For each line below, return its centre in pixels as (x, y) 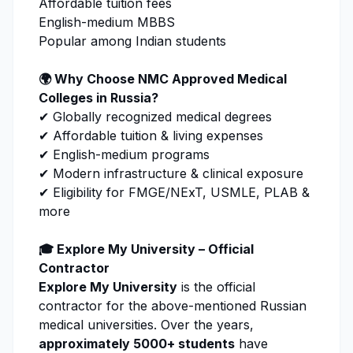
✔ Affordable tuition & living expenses (151, 136)
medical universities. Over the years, (146, 325)
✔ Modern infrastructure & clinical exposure (171, 174)
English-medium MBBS (107, 22)
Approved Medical (229, 79)
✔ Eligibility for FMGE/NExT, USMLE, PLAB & (174, 193)
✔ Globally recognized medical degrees (155, 117)
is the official (216, 287)
